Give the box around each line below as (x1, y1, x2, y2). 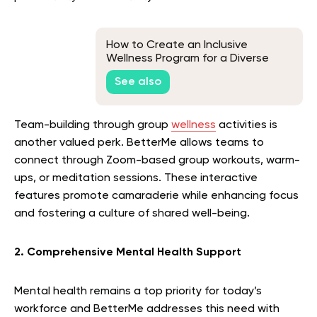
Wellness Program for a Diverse (106, 52, 269, 64)
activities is (216, 119, 277, 131)
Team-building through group (14, 119, 171, 131)
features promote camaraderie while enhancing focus (14, 190, 299, 202)
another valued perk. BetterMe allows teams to (14, 137, 264, 149)
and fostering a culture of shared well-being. (14, 207, 250, 219)
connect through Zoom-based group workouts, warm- (14, 154, 300, 166)
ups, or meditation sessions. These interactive (14, 172, 258, 184)
